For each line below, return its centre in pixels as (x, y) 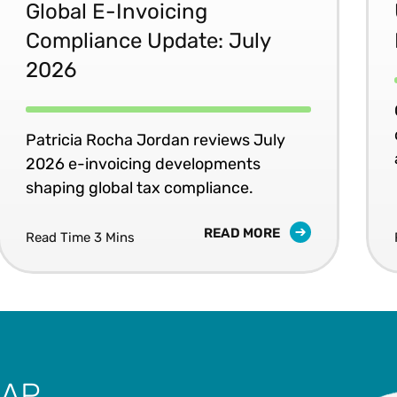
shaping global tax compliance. (140, 188)
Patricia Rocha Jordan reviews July (156, 140)
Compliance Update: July (149, 41)
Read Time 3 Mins (81, 238)
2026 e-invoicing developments (144, 164)
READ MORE (244, 234)
